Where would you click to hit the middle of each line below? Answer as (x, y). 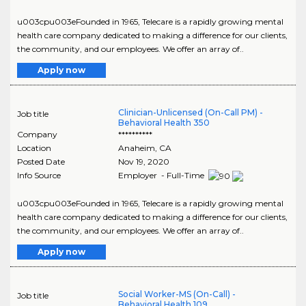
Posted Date (41, 162)
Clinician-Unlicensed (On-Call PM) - (190, 113)
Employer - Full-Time (162, 176)
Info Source (39, 176)
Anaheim (136, 148)
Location (34, 148)
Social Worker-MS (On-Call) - (177, 294)
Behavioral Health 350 (164, 123)
